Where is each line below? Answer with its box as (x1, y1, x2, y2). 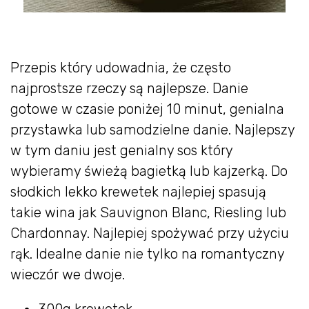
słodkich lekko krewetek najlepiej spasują (10, 183, 266, 200)
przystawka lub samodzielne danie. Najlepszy (10, 121, 295, 138)
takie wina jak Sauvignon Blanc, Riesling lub (10, 203, 286, 221)
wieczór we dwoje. (10, 266, 125, 283)
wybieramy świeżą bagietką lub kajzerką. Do (10, 162, 288, 179)
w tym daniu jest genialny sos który (10, 141, 232, 159)
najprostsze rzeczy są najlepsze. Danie (10, 79, 248, 97)
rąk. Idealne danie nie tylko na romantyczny (10, 245, 284, 262)
